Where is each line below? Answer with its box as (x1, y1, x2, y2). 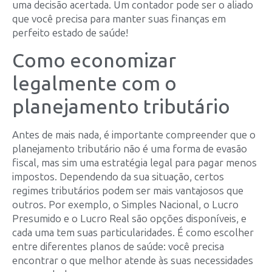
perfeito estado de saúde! (12, 27, 128, 39)
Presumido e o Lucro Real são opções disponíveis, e (12, 212, 246, 225)
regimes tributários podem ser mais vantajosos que (12, 184, 243, 197)
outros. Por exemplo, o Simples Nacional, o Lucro (12, 198, 239, 211)
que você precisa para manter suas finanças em (12, 13, 226, 25)
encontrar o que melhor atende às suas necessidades (12, 254, 253, 267)
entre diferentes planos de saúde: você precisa (12, 240, 224, 253)
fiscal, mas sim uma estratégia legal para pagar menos (12, 156, 257, 169)
